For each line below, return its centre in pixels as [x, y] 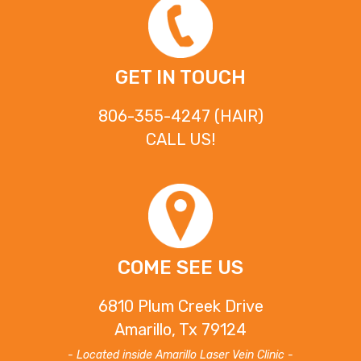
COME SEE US [180, 267]
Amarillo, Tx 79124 [180, 329]
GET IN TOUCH [180, 77]
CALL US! [180, 139]
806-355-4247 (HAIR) [180, 116]
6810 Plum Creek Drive [180, 306]
